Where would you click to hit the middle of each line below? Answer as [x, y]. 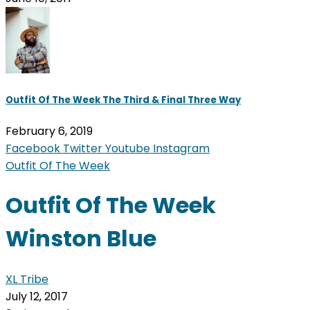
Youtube [128, 148]
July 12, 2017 [37, 296]
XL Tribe [27, 279]
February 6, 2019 [49, 131]
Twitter [83, 148]
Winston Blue [81, 239]
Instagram [181, 148]
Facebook [33, 148]
